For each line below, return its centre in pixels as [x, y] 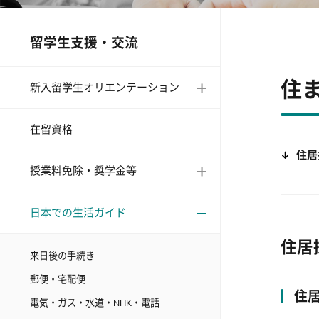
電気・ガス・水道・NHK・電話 [95, 303]
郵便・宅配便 [58, 279]
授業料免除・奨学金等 [83, 171]
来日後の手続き [62, 256]
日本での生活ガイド [78, 212]
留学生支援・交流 [84, 42]
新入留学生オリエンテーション [105, 88]
